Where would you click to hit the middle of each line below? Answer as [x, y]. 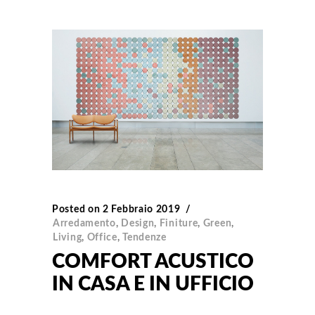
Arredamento [84, 224]
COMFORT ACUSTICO [153, 262]
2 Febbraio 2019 [142, 210]
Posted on [76, 210]
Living [67, 238]
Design [138, 224]
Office [102, 238]
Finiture [179, 224]
